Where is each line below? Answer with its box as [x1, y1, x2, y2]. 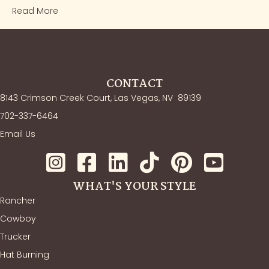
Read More [12, 5, 58, 17]
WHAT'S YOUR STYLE [73, 178, 196, 196]
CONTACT [106, 75, 163, 94]
